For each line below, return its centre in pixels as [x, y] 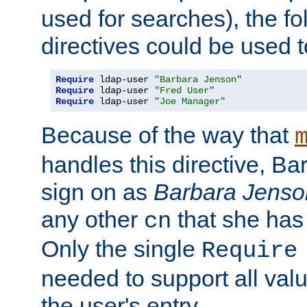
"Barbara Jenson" [198, 79]
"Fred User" [184, 90]
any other [93, 219]
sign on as [97, 192]
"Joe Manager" [190, 101]
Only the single [121, 248]
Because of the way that [168, 135]
